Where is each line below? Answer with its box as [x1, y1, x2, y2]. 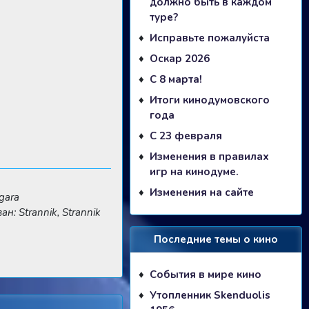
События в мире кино [150, 267, 261, 281]
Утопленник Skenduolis [150, 288, 270, 302]
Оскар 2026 [150, 51, 210, 66]
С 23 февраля [150, 128, 222, 143]
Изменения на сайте [150, 185, 254, 199]
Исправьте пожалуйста [150, 30, 270, 45]
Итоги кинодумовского [150, 92, 270, 107]
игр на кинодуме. [150, 164, 239, 179]
